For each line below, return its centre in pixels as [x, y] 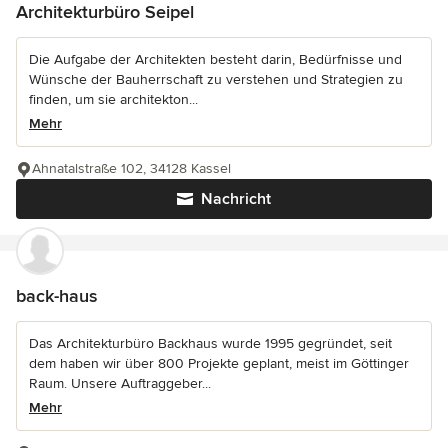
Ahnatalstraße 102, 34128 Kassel [131, 168]
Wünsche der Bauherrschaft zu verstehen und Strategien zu [216, 79]
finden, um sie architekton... [113, 99]
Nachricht [236, 198]
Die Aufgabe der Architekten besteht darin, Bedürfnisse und [215, 59]
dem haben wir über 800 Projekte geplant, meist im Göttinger [219, 363]
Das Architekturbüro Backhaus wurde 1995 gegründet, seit [210, 343]
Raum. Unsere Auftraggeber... [120, 383]
